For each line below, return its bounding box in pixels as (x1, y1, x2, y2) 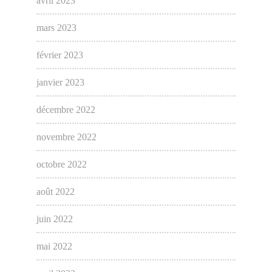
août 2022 (36, 186, 75, 197)
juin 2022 (36, 214, 73, 225)
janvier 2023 (36, 77, 84, 88)
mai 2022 (36, 241, 72, 252)
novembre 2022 (36, 132, 97, 143)
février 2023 (36, 50, 83, 61)
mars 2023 (36, 22, 76, 33)
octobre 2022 (36, 159, 87, 170)
